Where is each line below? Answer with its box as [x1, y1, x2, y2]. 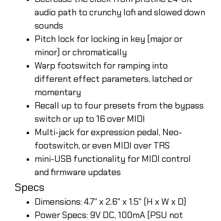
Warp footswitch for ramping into [35, 59, 168, 72]
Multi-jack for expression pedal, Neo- [35, 126, 182, 138]
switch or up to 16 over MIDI [35, 112, 145, 125]
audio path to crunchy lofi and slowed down [35, 6, 205, 18]
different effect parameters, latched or [35, 73, 192, 85]
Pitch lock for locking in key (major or [35, 33, 183, 45]
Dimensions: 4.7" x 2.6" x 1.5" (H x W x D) [35, 195, 186, 208]
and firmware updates [35, 166, 121, 178]
